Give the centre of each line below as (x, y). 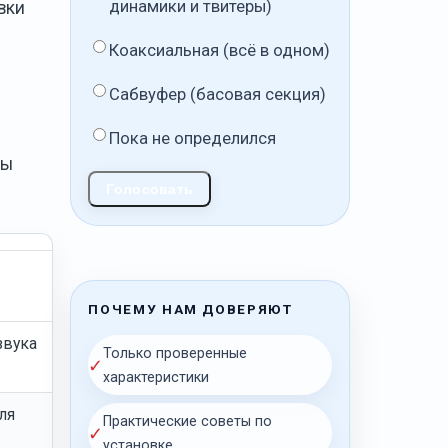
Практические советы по (188, 421)
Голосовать (150, 189)
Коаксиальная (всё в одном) (220, 51)
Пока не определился (193, 139)
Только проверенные (175, 353)
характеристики (156, 377)
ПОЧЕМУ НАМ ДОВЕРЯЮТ (190, 309)
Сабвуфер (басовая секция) (218, 95)
